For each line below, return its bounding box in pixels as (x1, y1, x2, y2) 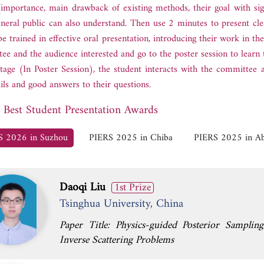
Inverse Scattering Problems (60, 231, 174, 249)
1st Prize (114, 179, 151, 197)
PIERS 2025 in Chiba (89, 130, 173, 146)
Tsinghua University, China (60, 194, 183, 214)
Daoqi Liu (60, 177, 105, 197)
